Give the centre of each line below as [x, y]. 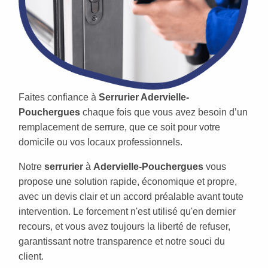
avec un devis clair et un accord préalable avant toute [131, 197]
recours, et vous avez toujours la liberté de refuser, [124, 227]
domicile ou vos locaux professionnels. [100, 142]
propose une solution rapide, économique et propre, [128, 182]
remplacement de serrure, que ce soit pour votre [119, 127]
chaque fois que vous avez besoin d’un [164, 112]
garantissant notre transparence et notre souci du [122, 242]
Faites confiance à [59, 98]
